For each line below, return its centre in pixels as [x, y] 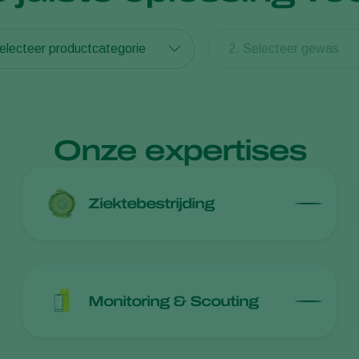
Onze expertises [179, 151]
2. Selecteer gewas [284, 48]
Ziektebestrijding [151, 204]
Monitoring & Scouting [173, 301]
